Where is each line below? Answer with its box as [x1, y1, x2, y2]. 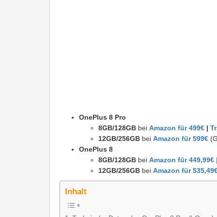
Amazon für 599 [153, 135, 204, 143]
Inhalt [65, 187, 87, 197]
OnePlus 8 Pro [79, 113, 126, 122]
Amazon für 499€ [149, 124, 204, 132]
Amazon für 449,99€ [149, 156, 214, 164]
